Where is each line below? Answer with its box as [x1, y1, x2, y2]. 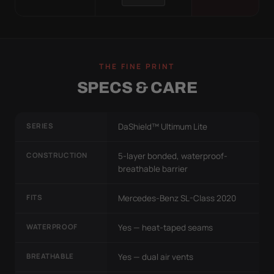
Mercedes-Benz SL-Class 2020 [118, 192, 236, 204]
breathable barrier [118, 163, 188, 174]
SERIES [26, 120, 54, 130]
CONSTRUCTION [26, 150, 87, 160]
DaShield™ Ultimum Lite [118, 120, 207, 132]
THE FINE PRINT [99, 61, 175, 72]
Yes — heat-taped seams [118, 221, 213, 233]
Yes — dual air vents [118, 251, 193, 262]
